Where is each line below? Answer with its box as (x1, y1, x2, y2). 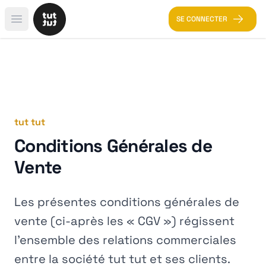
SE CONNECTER (176, 14, 227, 24)
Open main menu (15, 18, 92, 31)
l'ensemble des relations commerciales (14, 232, 236, 248)
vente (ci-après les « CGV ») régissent (14, 213, 235, 229)
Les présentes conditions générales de (14, 194, 239, 210)
